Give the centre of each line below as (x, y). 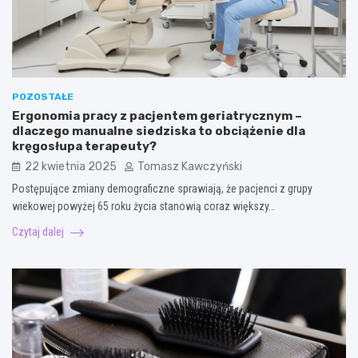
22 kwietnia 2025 (71, 166)
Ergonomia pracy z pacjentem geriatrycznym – (157, 115)
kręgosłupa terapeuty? (84, 146)
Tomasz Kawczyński (190, 166)
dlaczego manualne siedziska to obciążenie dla (159, 131)
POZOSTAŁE (43, 96)
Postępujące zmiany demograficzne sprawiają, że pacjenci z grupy (162, 188)
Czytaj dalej (39, 231)
